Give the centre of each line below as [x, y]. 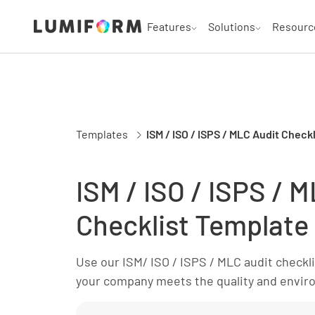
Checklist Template [192, 224]
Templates [102, 134]
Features [169, 26]
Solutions [232, 26]
